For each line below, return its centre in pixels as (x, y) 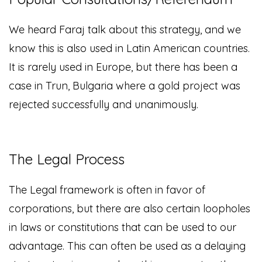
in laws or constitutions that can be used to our (123, 227)
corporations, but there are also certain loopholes (130, 209)
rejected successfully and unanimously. (104, 105)
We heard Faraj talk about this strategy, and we (125, 30)
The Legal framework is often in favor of (107, 190)
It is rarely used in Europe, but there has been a (123, 67)
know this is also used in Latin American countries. (129, 49)
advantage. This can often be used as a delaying (127, 246)
